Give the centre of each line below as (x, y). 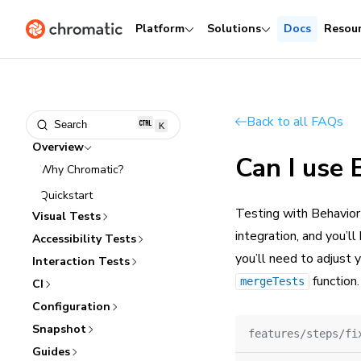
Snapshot (59, 329)
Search (71, 124)
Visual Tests (66, 216)
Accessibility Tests (84, 239)
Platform (160, 29)
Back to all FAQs (295, 122)
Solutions (234, 29)
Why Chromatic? (81, 170)
